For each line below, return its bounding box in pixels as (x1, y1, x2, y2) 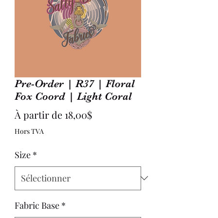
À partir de (15, 108, 65, 121)
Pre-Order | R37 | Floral (15, 77, 135, 90)
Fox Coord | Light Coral (15, 90, 132, 102)
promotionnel (91, 123, 152, 137)
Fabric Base (15, 199, 59, 211)
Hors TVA (15, 126, 44, 136)
